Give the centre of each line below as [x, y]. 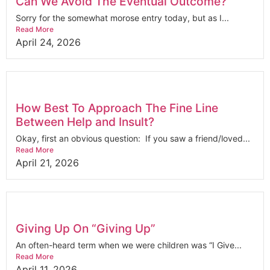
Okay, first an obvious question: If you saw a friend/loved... [133, 138]
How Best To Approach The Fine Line [117, 108]
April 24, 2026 [48, 42]
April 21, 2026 [47, 162]
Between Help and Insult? [85, 121]
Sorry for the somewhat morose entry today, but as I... [122, 17]
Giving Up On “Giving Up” [86, 228]
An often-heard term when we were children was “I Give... [129, 245]
